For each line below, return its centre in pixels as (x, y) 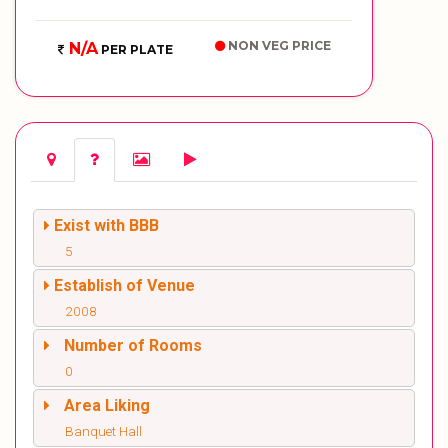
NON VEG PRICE (278, 45)
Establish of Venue (124, 285)
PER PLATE (135, 49)
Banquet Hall (103, 431)
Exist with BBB (106, 225)
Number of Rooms (133, 345)
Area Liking (107, 405)
